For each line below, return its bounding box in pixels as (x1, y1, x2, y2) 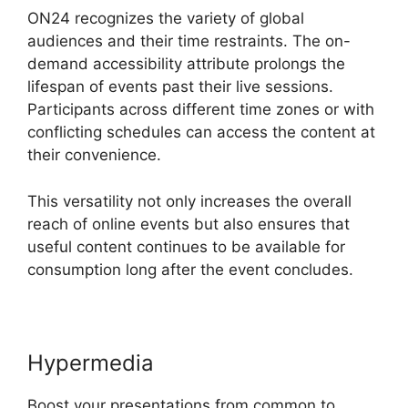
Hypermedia (27, 349, 154, 376)
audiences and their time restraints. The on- (27, 32, 351, 51)
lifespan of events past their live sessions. (27, 77, 333, 97)
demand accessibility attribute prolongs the (27, 55, 345, 74)
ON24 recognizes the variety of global (27, 9, 304, 28)
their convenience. (27, 146, 161, 165)
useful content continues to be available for (27, 237, 345, 256)
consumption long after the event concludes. (27, 260, 353, 279)
